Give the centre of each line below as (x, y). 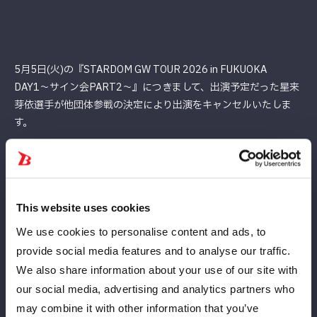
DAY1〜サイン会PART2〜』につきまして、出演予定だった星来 (157, 87)
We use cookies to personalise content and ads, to (141, 231)
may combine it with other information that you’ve (138, 308)
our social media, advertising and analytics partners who (155, 289)
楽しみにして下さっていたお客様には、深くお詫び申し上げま (152, 155)
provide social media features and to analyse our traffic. (154, 250)
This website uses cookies (83, 208)
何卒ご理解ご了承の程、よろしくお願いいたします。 (132, 190)
